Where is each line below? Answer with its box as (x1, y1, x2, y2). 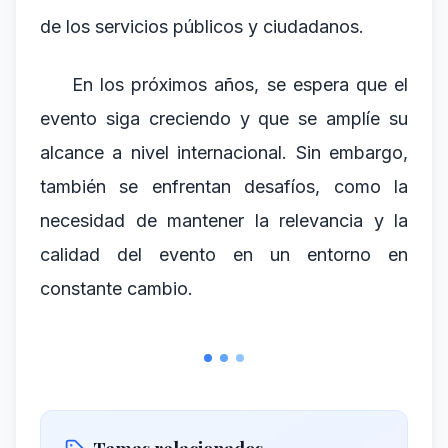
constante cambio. (40, 278, 193, 299)
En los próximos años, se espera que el (72, 74, 408, 95)
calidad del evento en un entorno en (40, 244, 408, 265)
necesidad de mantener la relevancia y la (40, 210, 408, 231)
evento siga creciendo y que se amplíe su (40, 108, 408, 129)
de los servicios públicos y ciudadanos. (40, 16, 364, 37)
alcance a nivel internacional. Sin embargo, (40, 142, 408, 163)
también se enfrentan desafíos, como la (40, 176, 408, 197)
